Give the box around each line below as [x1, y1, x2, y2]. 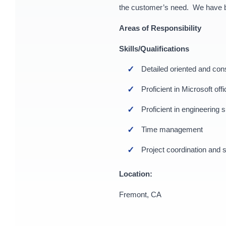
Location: [119, 169, 152, 178]
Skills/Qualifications [119, 44, 189, 53]
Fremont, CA [119, 190, 161, 199]
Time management [141, 125, 203, 134]
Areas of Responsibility [119, 24, 201, 32]
